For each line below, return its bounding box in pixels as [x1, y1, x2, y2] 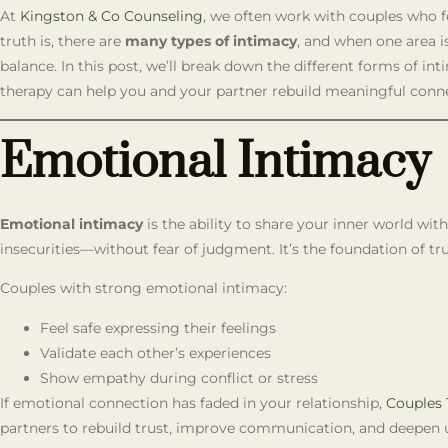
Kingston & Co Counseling [20, 7, 203, 26]
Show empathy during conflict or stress [40, 368, 318, 387]
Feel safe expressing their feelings [40, 318, 276, 337]
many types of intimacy [125, 32, 297, 51]
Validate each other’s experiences [40, 343, 271, 362]
